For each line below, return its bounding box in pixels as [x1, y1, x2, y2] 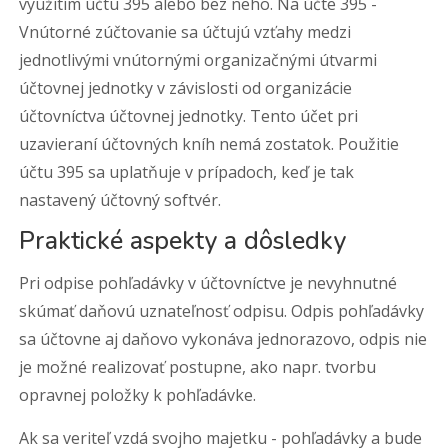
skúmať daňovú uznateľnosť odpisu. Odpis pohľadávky [19, 300, 425, 322]
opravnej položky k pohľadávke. [19, 384, 257, 406]
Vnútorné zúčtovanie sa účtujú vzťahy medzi [19, 21, 352, 43]
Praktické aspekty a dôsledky [19, 224, 347, 258]
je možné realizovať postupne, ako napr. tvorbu [19, 356, 377, 378]
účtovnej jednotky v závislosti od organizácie [19, 77, 353, 99]
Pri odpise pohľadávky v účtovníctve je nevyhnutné [19, 272, 398, 294]
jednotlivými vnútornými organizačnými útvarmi [19, 49, 378, 71]
